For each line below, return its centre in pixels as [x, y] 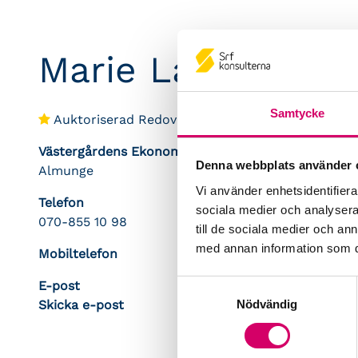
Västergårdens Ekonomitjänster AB [146, 151]
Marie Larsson [164, 70]
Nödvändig [267, 304]
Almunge [66, 171]
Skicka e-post [81, 305]
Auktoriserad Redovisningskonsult [158, 119]
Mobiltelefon [78, 254]
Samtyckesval [215, 285]
